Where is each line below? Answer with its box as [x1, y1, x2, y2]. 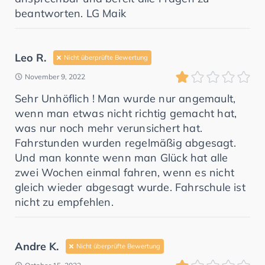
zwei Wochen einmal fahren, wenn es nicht [15, 165, 235, 179]
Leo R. [15, 50, 46, 64]
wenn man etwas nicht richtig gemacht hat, [15, 106, 237, 120]
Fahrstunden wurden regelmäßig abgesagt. [15, 135, 236, 150]
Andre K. [15, 239, 59, 253]
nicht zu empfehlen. [15, 195, 114, 209]
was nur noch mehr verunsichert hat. [15, 121, 203, 135]
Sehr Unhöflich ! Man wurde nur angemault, [15, 91, 236, 105]
